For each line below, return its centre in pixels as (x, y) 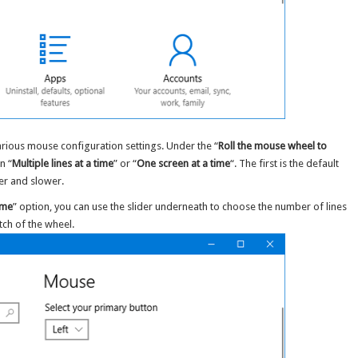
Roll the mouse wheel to (273, 145)
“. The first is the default (285, 163)
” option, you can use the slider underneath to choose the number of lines (180, 206)
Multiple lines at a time (63, 163)
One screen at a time (184, 163)
